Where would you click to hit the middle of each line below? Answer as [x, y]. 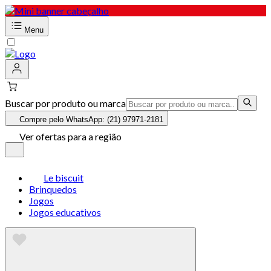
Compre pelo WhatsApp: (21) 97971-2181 [91, 119]
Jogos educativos [65, 212]
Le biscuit [64, 178]
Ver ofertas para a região [70, 136]
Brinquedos [53, 189]
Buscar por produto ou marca [65, 103]
